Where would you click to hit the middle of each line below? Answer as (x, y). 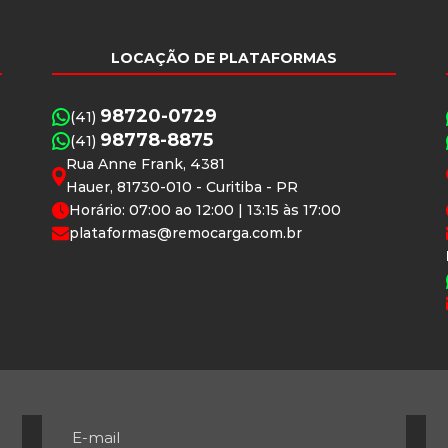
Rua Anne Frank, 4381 (146, 164)
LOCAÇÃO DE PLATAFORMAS (223, 58)
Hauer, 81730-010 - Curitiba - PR (182, 187)
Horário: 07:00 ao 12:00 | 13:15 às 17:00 (205, 210)
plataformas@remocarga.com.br (186, 233)
